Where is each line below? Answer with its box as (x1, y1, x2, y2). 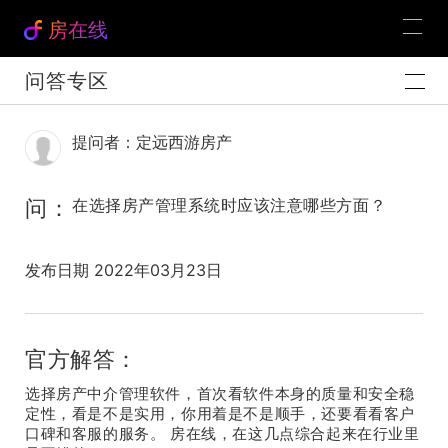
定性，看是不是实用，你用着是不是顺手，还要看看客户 (25, 404, 416, 423)
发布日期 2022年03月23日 (25, 260, 222, 280)
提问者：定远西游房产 (72, 132, 232, 152)
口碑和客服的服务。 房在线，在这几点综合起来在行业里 (25, 424, 420, 443)
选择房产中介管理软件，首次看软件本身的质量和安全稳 (25, 384, 416, 403)
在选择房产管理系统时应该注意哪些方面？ (72, 195, 387, 215)
